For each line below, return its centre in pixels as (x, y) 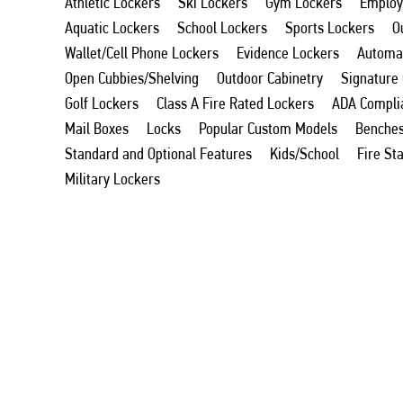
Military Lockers (112, 178)
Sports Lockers (330, 27)
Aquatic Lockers (112, 27)
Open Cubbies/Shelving (132, 77)
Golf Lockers (102, 103)
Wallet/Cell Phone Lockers (142, 52)
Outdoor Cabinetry (270, 77)
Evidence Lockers (288, 52)
